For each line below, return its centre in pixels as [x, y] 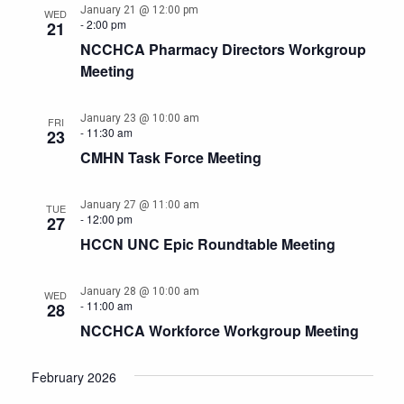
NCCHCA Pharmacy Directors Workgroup [223, 49]
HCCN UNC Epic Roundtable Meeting [207, 244]
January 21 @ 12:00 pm [139, 10]
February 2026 [73, 377]
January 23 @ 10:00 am [139, 118]
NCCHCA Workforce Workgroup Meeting [219, 331]
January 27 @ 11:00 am [139, 205]
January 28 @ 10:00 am [139, 291]
